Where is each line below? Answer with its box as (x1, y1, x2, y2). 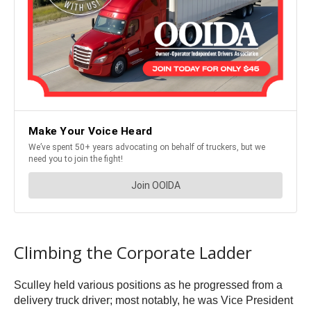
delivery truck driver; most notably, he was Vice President (14, 294, 293, 307)
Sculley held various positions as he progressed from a (14, 279, 283, 292)
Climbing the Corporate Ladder (14, 241, 252, 264)
